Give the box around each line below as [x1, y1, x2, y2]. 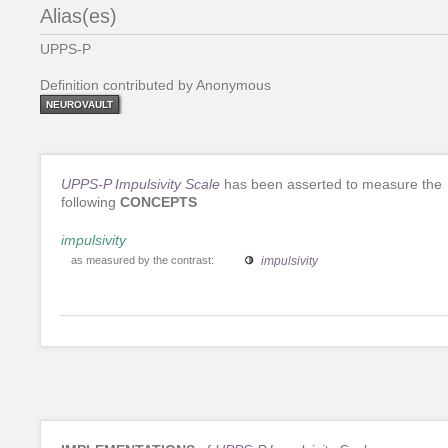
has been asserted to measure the [220, 175, 442, 192]
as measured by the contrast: [71, 253, 214, 266]
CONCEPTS [120, 193, 197, 210]
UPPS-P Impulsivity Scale [61, 175, 220, 192]
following [61, 193, 120, 210]
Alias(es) [40, 4, 117, 27]
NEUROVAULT [46, 98, 113, 110]
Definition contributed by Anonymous [40, 76, 271, 93]
